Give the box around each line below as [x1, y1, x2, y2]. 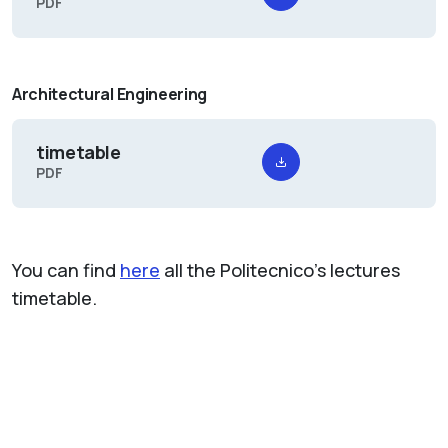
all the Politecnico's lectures [160, 258, 400, 283]
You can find [12, 258, 120, 283]
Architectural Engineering [12, 83, 207, 106]
